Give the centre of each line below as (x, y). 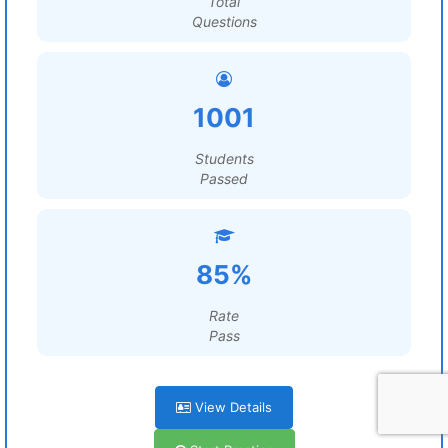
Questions (224, 21)
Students (224, 158)
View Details (231, 407)
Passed (224, 178)
